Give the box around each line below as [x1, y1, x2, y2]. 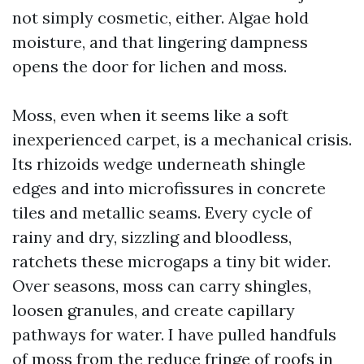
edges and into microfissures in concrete [12, 178, 326, 198]
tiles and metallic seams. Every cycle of [12, 202, 312, 223]
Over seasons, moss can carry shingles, [12, 275, 311, 296]
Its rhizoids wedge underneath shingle [12, 154, 305, 174]
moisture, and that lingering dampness [12, 32, 308, 52]
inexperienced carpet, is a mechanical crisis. [12, 129, 352, 149]
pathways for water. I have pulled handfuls [12, 324, 336, 344]
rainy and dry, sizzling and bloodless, [12, 227, 292, 247]
